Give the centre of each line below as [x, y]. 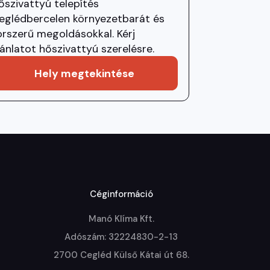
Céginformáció [121, 194]
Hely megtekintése [84, 73]
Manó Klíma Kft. [121, 219]
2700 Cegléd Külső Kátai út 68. [121, 255]
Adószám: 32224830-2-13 [121, 237]
